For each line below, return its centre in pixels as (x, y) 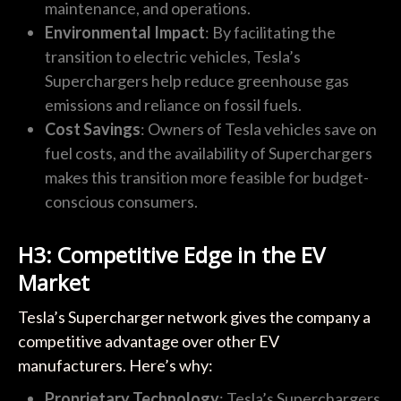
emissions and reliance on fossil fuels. (173, 105)
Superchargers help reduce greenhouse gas (196, 81)
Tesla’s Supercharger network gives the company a (194, 317)
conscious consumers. (121, 202)
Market (53, 283)
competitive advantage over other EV (148, 341)
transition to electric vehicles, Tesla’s (172, 57)
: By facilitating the (270, 33)
